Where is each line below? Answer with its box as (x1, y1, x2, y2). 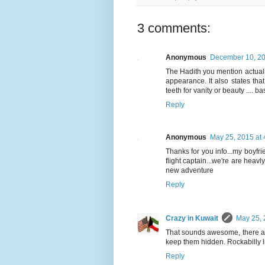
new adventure (166, 166, 214, 174)
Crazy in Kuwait (166, 214, 218, 222)
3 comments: (137, 20, 211, 35)
